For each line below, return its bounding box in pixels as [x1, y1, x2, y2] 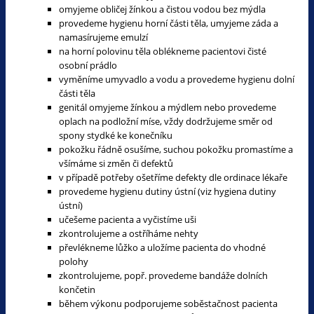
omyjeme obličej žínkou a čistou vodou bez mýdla [59, 2, 266, 15]
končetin [59, 282, 95, 296]
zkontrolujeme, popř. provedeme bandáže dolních [59, 268, 268, 282]
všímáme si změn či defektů [59, 156, 173, 170]
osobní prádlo [59, 58, 117, 71]
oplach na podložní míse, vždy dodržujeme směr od [59, 114, 273, 128]
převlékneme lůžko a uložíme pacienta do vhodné [59, 240, 266, 254]
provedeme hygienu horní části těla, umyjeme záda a [59, 16, 278, 29]
